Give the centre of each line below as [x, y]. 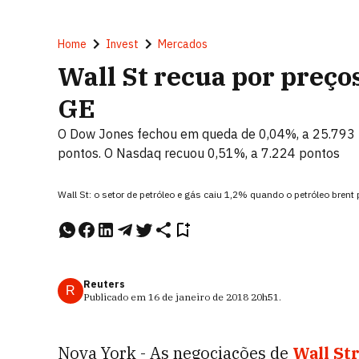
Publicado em [116, 297]
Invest [122, 44]
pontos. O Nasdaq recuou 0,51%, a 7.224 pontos [199, 153]
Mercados [183, 44]
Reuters [104, 284]
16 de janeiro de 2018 [198, 297]
